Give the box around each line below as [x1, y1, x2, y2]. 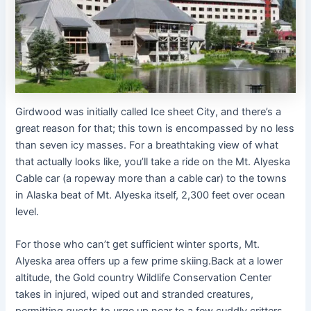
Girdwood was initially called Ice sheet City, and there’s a [15, 105, 282, 118]
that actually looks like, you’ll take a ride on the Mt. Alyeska [15, 155, 291, 168]
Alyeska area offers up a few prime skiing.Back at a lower [15, 255, 283, 268]
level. [15, 205, 40, 218]
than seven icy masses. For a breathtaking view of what [15, 138, 279, 151]
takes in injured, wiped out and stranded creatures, [15, 288, 254, 301]
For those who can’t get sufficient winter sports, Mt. [15, 238, 260, 251]
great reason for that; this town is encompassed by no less [15, 121, 295, 135]
